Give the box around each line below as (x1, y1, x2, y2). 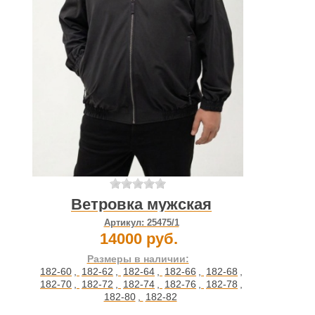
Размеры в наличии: (86, 253, 189, 265)
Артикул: (103, 217, 147, 229)
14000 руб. (99, 230, 178, 248)
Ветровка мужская (71, 195, 212, 214)
